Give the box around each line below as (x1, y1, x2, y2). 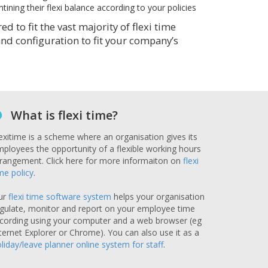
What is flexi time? (11, 107, 118, 123)
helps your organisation (111, 191, 205, 202)
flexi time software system (8, 191, 111, 202)
